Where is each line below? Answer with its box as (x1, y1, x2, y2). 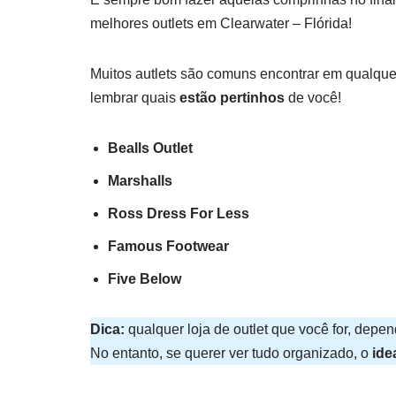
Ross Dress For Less (108, 206, 249, 222)
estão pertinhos (179, 90, 285, 106)
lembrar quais (90, 90, 179, 106)
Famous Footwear (108, 239, 229, 255)
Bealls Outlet (108, 141, 193, 156)
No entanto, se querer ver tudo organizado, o (90, 346, 372, 362)
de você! (285, 90, 341, 106)
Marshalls (108, 173, 172, 189)
